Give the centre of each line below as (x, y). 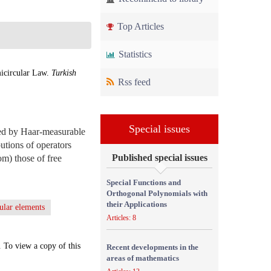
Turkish (64, 73)
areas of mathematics (143, 258)
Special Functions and (144, 182)
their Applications (137, 204)
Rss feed (133, 82)
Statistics (134, 54)
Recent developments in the (152, 247)
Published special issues (159, 158)
